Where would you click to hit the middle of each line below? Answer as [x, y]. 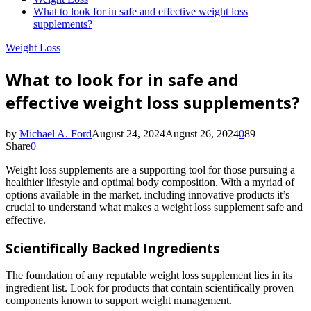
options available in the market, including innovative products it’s [148, 194]
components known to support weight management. [120, 301]
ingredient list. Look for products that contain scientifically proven [150, 288]
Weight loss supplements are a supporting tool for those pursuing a [150, 169]
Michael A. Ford [56, 133]
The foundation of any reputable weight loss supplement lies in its [149, 276]
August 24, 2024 [128, 133]
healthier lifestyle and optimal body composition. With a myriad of [150, 182]
